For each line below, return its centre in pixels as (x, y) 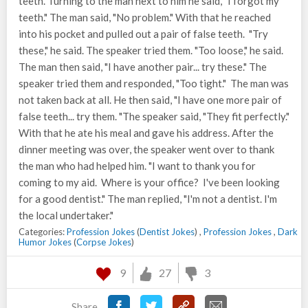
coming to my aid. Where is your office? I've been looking (149, 182)
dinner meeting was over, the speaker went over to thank (146, 149)
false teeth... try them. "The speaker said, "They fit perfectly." (154, 116)
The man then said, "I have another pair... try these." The (143, 67)
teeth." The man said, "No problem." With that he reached (145, 17)
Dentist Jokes (167, 232)
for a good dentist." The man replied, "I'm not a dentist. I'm (148, 199)
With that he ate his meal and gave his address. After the (146, 133)
